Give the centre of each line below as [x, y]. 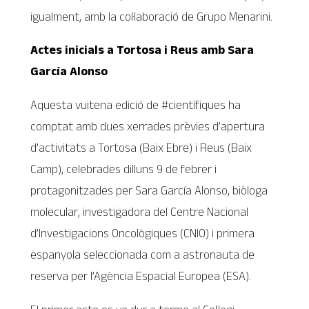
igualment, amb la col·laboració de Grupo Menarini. [152, 16]
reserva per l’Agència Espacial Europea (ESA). [141, 276]
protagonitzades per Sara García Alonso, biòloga [149, 190]
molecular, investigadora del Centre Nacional [140, 211]
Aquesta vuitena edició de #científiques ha [136, 104]
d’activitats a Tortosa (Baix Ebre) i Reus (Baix [141, 147]
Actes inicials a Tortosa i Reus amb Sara [142, 50]
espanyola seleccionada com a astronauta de [143, 254]
